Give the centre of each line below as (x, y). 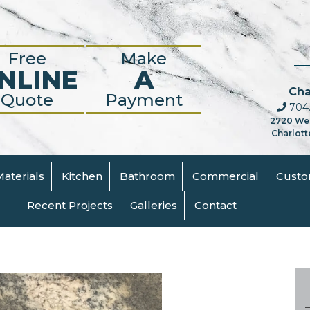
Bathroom (148, 176)
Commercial (226, 176)
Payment (144, 100)
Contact (215, 205)
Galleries (153, 205)
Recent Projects (70, 205)
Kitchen (82, 176)
